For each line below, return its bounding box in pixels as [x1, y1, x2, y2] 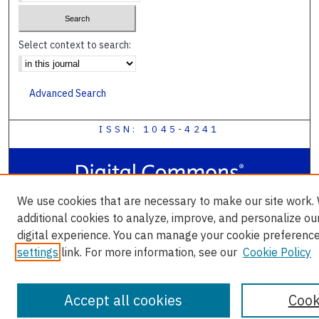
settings [17, 245, 58, 259]
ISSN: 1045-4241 [99, 123, 220, 136]
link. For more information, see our [58, 245, 237, 259]
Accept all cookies [64, 291, 183, 310]
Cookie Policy [243, 245, 311, 259]
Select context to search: [19, 38, 132, 52]
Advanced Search [29, 87, 107, 100]
